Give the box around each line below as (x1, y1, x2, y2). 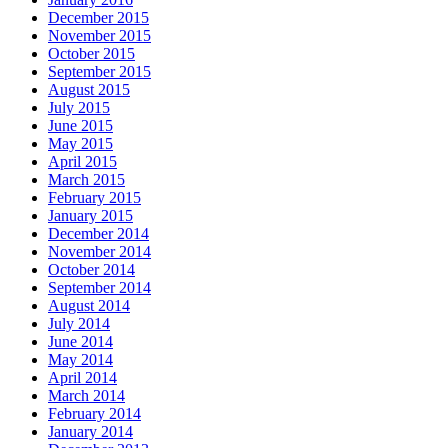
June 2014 (48, 333, 113, 351)
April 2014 (48, 369, 117, 387)
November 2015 (48, 27, 151, 45)
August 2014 (48, 297, 130, 315)
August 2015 (48, 81, 130, 99)
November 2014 (48, 243, 151, 261)
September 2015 (48, 63, 151, 81)
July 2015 (48, 99, 110, 117)
